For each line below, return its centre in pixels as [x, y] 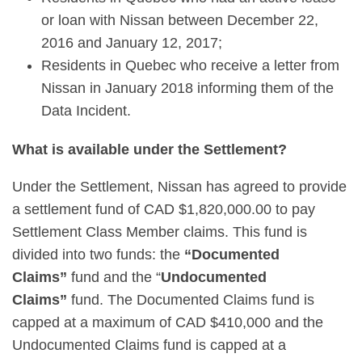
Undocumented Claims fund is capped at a [149, 345]
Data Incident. [86, 111]
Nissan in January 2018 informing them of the [187, 88]
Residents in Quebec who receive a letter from [190, 65]
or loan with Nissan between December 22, [180, 20]
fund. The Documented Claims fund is [191, 300]
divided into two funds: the [98, 255]
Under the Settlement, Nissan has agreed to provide [179, 187]
